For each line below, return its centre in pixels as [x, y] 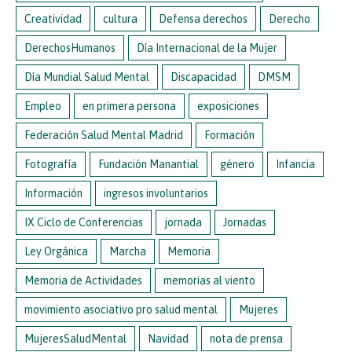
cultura [120, 19]
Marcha [128, 252]
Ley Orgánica [56, 252]
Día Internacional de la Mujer [207, 48]
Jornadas [245, 223]
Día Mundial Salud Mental [87, 77]
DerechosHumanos [70, 48]
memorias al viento [209, 281]
